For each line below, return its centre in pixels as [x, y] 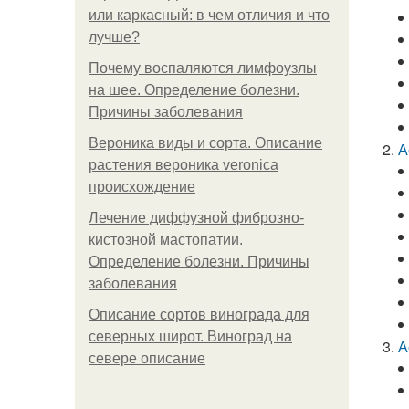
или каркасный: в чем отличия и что [209, 15]
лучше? [114, 37]
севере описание [147, 358]
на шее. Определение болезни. [194, 90]
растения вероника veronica [184, 165]
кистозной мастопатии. [166, 240]
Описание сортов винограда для [199, 315]
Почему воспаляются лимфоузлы [203, 68]
